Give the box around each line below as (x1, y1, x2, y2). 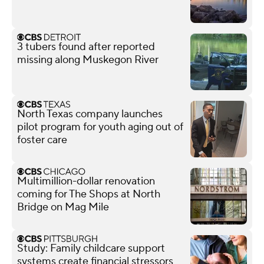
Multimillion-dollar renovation (17, 174, 155, 188)
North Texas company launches (17, 107, 163, 121)
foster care (17, 133, 67, 147)
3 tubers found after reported (17, 39, 155, 54)
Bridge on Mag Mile (17, 200, 109, 214)
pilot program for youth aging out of (17, 120, 183, 134)
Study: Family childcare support (17, 241, 165, 255)
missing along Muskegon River (17, 52, 159, 67)
